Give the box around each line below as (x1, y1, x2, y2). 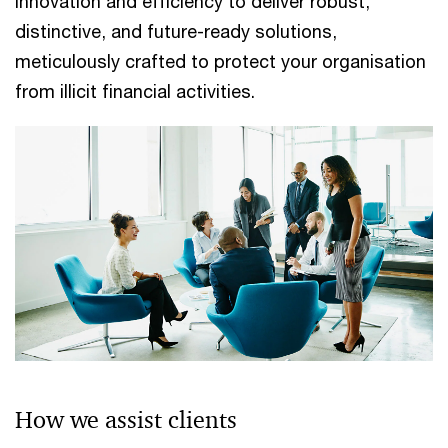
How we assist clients (15, 405, 237, 436)
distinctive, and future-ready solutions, (15, 20, 337, 42)
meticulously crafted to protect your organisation (15, 50, 426, 72)
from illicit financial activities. (15, 80, 255, 102)
